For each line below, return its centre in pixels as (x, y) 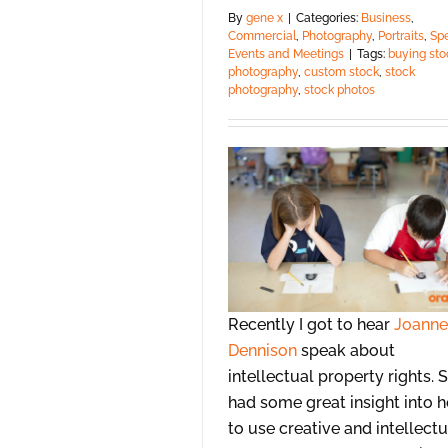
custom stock (341, 71)
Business (386, 17)
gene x (264, 17)
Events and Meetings (286, 53)
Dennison (262, 351)
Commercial (262, 35)
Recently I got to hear (311, 325)
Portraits (401, 35)
